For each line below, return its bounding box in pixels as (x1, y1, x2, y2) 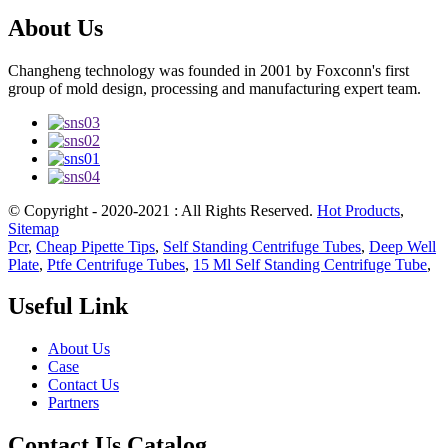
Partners (48, 394, 99, 412)
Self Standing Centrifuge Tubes (163, 237, 361, 255)
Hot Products (317, 201, 400, 219)
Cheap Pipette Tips (36, 237, 155, 255)
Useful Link (8, 293, 128, 320)
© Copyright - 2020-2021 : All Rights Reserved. (8, 201, 317, 219)
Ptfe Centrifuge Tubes (47, 255, 185, 273)
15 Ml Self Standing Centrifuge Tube (193, 255, 427, 273)
